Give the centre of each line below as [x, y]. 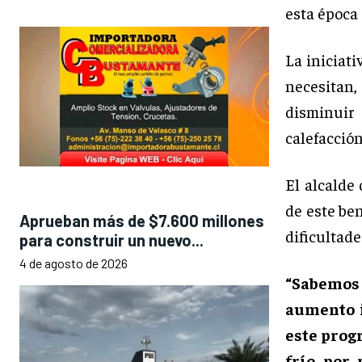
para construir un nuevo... [112, 240]
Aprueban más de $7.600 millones [142, 221]
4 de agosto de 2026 [74, 263]
